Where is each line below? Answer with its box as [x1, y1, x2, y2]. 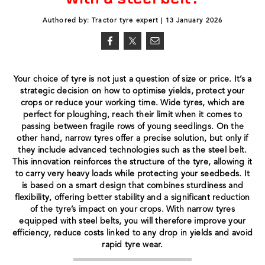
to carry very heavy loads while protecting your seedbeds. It [15, 169, 250, 178]
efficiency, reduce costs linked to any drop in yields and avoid [12, 228, 253, 237]
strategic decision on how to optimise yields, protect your [20, 86, 245, 95]
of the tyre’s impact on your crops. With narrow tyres [30, 205, 235, 214]
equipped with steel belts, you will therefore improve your [19, 216, 246, 225]
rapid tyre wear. [102, 240, 163, 249]
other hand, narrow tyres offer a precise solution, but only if [17, 134, 248, 143]
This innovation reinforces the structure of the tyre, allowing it [12, 157, 253, 166]
